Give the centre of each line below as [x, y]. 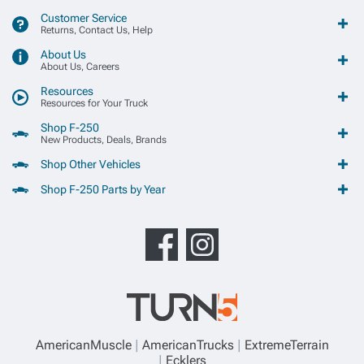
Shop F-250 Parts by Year [103, 189]
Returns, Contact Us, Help [97, 30]
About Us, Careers [80, 67]
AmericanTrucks [188, 345]
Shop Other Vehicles [91, 164]
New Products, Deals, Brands [104, 140]
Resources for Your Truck [94, 103]
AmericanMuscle [83, 345]
